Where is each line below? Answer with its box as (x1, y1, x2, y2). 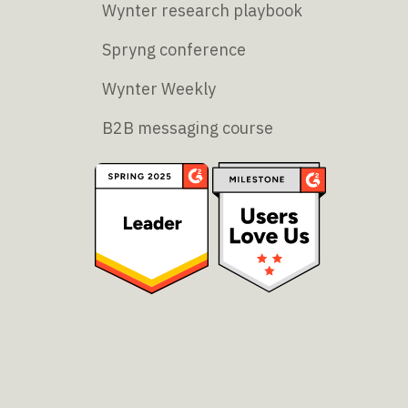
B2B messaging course (102, 117, 273, 138)
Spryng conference (102, 39, 246, 60)
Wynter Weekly (102, 78, 216, 99)
